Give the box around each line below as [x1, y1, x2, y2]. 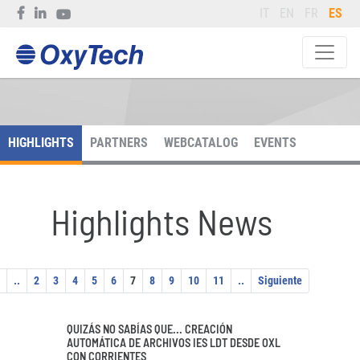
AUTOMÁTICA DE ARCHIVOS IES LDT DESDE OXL [67, 336, 280, 350]
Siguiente [258, 274, 302, 287]
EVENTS [254, 135, 297, 150]
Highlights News [51, 199, 272, 243]
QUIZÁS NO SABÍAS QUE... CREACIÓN [67, 322, 232, 336]
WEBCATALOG [164, 135, 238, 150]
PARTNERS [90, 135, 148, 150]
